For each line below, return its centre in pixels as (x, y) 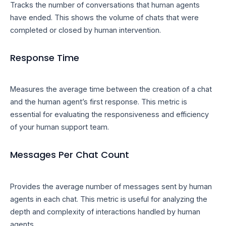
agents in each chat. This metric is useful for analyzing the (109, 199)
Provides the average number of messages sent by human (111, 186)
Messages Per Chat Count (70, 155)
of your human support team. (60, 127)
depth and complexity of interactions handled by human (105, 211)
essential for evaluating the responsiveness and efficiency (109, 115)
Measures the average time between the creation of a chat (111, 89)
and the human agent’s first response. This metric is (99, 102)
